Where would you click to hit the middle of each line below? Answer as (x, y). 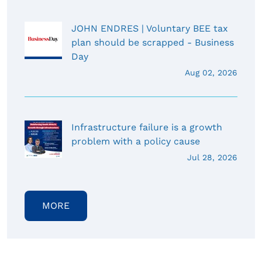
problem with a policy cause (136, 142)
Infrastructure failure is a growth (147, 127)
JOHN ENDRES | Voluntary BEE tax (150, 29)
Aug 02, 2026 (211, 73)
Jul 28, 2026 (212, 158)
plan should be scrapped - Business (153, 43)
